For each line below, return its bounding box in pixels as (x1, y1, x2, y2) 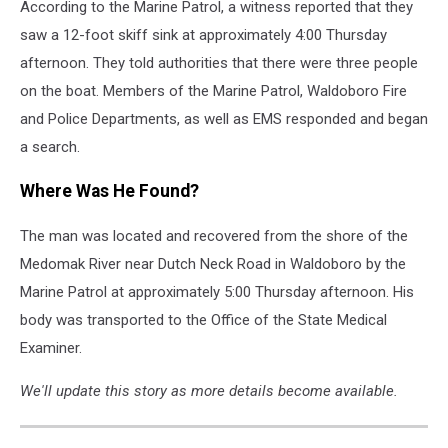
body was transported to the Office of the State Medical (20, 310, 387, 329)
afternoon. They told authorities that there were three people (20, 53, 418, 72)
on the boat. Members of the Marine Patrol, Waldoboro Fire (20, 81, 407, 100)
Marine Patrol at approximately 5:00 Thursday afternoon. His (20, 282, 414, 301)
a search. (20, 137, 80, 156)
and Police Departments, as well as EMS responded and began (20, 109, 428, 128)
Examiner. (20, 338, 82, 357)
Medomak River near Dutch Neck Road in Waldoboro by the (20, 254, 406, 273)
